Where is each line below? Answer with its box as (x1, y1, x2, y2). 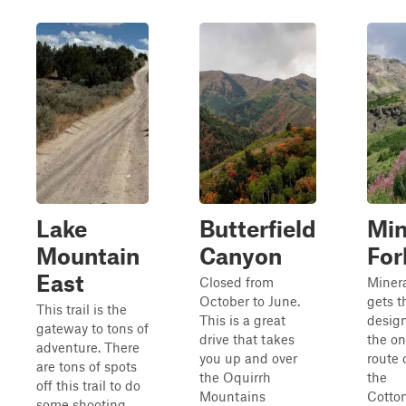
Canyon (199, 242, 282, 269)
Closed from (199, 274, 274, 290)
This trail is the (36, 301, 127, 317)
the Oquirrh (199, 369, 271, 385)
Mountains (199, 388, 266, 404)
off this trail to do (36, 377, 140, 393)
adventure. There (36, 339, 140, 355)
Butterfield (199, 215, 316, 242)
